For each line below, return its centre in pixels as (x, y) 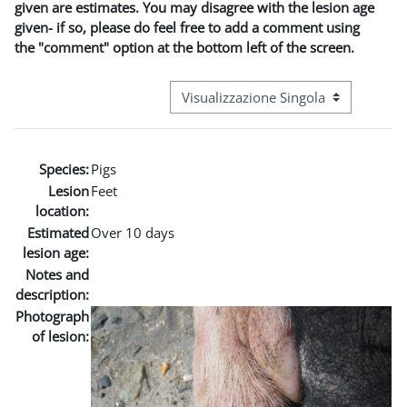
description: (52, 294)
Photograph (52, 316)
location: (62, 210)
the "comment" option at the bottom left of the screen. (184, 47)
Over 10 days (133, 232)
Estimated (58, 232)
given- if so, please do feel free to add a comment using (187, 27)
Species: (64, 169)
